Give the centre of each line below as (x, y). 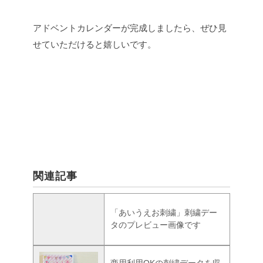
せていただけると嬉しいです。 (95, 45)
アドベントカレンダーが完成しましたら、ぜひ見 (130, 28)
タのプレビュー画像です (156, 225)
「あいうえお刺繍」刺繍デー (164, 213)
